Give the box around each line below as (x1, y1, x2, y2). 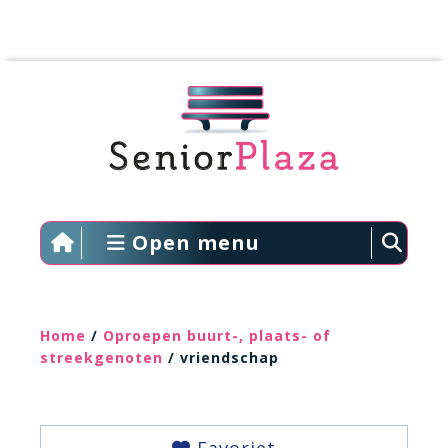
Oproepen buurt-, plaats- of (103, 326, 331, 345)
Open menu (125, 229, 260, 256)
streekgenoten (40, 348, 163, 367)
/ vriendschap (163, 348, 279, 367)
